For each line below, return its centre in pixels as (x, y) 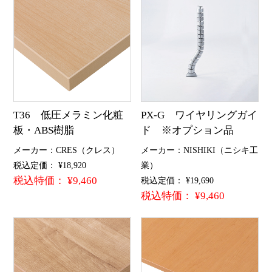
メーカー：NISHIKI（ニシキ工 (200, 150)
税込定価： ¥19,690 (178, 181)
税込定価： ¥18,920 (49, 165)
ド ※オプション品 (188, 130)
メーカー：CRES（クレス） (66, 150)
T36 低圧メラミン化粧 (68, 115)
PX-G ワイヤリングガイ (199, 115)
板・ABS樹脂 (43, 130)
